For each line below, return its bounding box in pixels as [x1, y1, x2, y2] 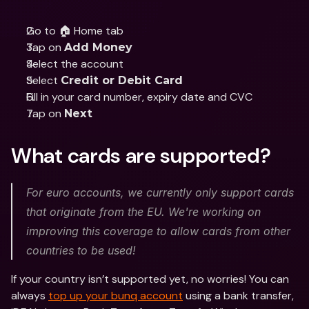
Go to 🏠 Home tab [26, 23, 123, 38]
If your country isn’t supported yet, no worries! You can [11, 272, 289, 286]
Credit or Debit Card [61, 74, 183, 87]
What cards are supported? [11, 142, 271, 169]
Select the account [26, 57, 123, 71]
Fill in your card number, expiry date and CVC [26, 90, 252, 104]
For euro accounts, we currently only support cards [26, 186, 294, 199]
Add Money [64, 41, 132, 54]
